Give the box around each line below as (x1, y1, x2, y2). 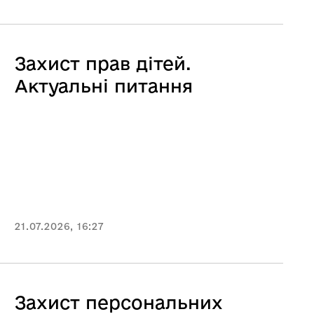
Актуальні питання (15, 76, 193, 96)
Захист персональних (15, 292, 223, 313)
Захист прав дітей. (15, 53, 191, 74)
